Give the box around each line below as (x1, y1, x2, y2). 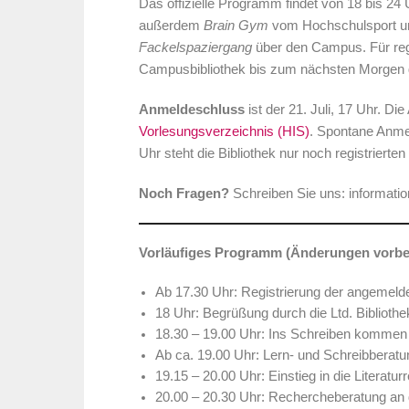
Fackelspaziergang (139, 40, 252, 56)
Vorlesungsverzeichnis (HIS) (139, 124, 309, 140)
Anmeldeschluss (139, 102, 248, 118)
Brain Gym (204, 18, 268, 34)
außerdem (139, 18, 204, 34)
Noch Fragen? (139, 186, 229, 202)
